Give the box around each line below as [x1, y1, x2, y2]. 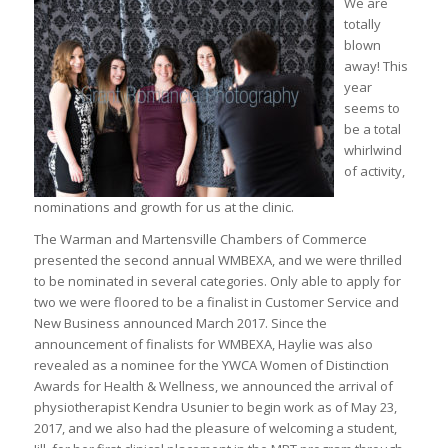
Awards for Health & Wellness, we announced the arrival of [33, 377, 393, 396]
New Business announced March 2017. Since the [33, 314, 327, 333]
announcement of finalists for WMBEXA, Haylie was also [33, 335, 373, 354]
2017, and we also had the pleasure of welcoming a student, [33, 419, 397, 438]
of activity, [343, 162, 405, 181]
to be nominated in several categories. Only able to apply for [33, 272, 401, 291]
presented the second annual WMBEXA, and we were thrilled [33, 251, 402, 270]
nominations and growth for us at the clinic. [33, 198, 294, 217]
